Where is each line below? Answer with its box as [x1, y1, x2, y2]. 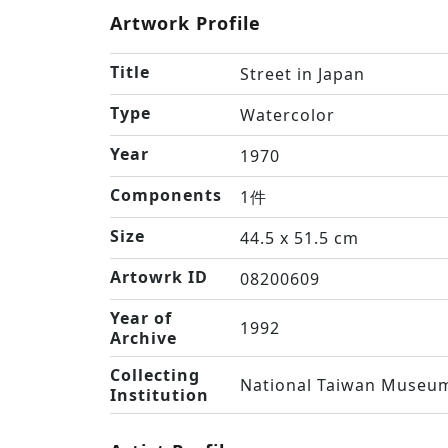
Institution [110, 384, 209, 406]
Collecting [110, 364, 200, 386]
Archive [110, 327, 177, 349]
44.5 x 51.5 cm [240, 227, 359, 249]
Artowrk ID [110, 266, 208, 288]
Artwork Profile [110, 11, 261, 35]
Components [110, 184, 222, 206]
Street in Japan [240, 63, 365, 85]
